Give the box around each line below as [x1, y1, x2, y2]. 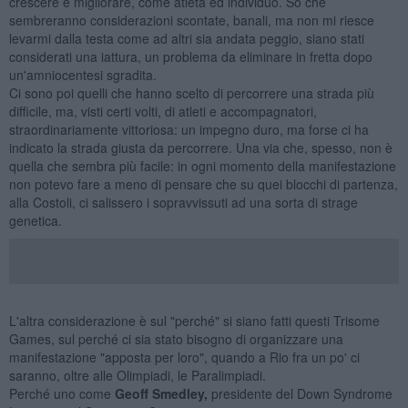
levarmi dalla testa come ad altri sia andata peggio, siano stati [8, 28, 364, 47]
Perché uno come [8, 383, 115, 403]
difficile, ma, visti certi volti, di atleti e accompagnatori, [8, 101, 317, 120]
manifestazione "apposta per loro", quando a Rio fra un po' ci [8, 347, 360, 366]
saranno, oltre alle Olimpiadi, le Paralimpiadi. [8, 365, 266, 384]
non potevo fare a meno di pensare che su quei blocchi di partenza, [8, 174, 398, 193]
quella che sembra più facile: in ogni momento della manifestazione [8, 156, 396, 175]
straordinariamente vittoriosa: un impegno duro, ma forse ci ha [8, 119, 369, 138]
